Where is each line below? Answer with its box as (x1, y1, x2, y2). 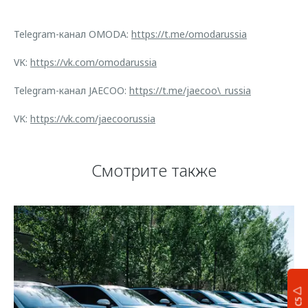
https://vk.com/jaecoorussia (30, 112, 155, 125)
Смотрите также (91, 159, 217, 181)
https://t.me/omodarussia (131, 27, 247, 41)
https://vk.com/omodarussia (30, 56, 157, 69)
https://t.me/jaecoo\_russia (129, 84, 251, 97)
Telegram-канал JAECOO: (14, 84, 129, 97)
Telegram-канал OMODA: (14, 27, 131, 41)
